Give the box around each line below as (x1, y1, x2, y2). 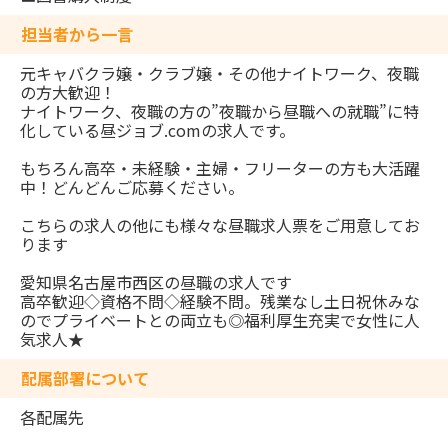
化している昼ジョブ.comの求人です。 (20, 118, 295, 143)
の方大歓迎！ (20, 80, 116, 105)
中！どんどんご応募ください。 (20, 175, 244, 200)
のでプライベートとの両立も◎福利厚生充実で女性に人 (20, 308, 420, 333)
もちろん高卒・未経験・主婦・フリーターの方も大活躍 (20, 156, 420, 181)
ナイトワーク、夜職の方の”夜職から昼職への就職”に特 (20, 99, 419, 124)
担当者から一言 (21, 22, 133, 47)
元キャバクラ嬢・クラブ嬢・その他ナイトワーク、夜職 (20, 61, 419, 86)
